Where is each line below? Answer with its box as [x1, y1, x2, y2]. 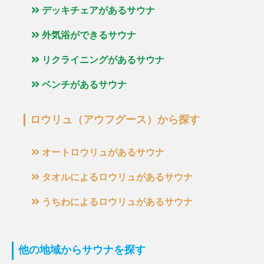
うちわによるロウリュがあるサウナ [41, 197, 193, 207]
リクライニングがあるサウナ [41, 55, 164, 65]
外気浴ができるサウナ [41, 31, 136, 40]
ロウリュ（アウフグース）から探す [30, 114, 200, 126]
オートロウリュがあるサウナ [41, 148, 164, 157]
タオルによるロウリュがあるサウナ [41, 173, 193, 182]
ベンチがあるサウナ [41, 80, 127, 90]
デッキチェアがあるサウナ [41, 6, 155, 15]
